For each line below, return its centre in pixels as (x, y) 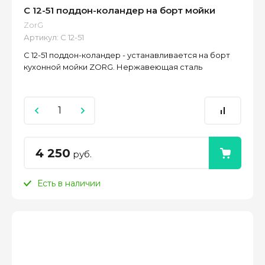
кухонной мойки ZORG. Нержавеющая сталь (113, 67)
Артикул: (41, 38)
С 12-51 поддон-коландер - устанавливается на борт (127, 55)
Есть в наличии (69, 184)
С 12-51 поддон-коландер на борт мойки (119, 11)
